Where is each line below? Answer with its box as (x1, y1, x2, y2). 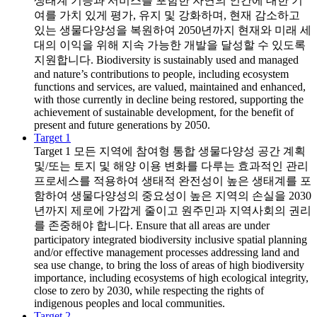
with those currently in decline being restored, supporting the (34, 93, 304, 105)
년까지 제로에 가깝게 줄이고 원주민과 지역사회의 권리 (34, 204, 311, 217)
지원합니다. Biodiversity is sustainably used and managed (34, 53, 299, 66)
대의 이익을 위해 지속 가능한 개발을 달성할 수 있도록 (34, 38, 306, 51)
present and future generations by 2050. (34, 118, 210, 131)
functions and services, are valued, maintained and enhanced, (34, 80, 306, 93)
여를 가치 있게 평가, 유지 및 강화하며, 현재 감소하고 (34, 8, 300, 21)
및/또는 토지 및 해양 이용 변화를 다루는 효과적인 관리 (34, 159, 309, 172)
